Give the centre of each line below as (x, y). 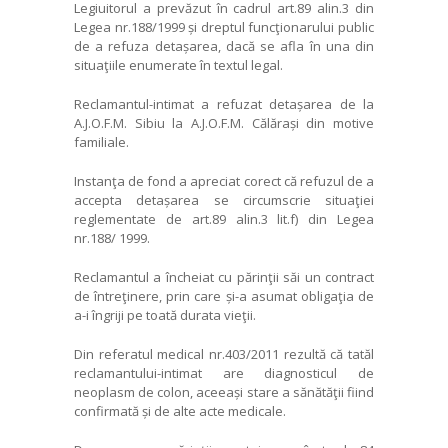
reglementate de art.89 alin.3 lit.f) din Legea (224, 218)
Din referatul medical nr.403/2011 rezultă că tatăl (224, 353)
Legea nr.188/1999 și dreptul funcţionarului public (224, 26)
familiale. (101, 141)
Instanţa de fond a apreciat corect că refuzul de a (224, 180)
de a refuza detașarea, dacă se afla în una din (224, 45)
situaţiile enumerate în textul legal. (178, 64)
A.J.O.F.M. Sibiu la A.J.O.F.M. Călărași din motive (224, 122)
